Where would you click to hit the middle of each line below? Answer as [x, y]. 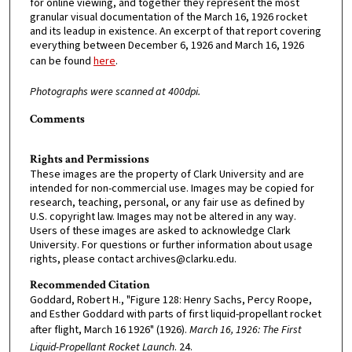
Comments [57, 119]
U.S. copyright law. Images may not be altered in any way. [163, 217]
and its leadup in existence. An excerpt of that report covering [175, 32]
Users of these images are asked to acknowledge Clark [160, 231]
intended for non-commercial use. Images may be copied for [172, 189]
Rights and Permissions [89, 159]
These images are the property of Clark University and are [167, 175]
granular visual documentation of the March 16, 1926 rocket [168, 18]
